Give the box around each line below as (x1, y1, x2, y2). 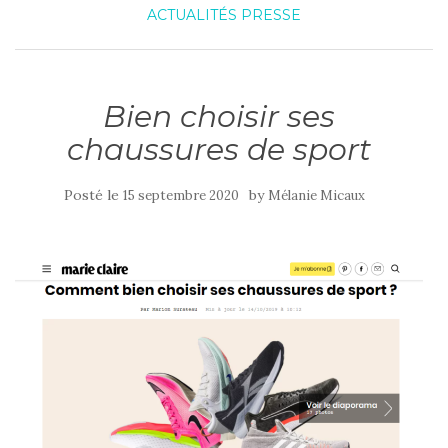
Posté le (63, 186, 123, 204)
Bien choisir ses (103, 98, 335, 135)
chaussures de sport (67, 131, 371, 168)
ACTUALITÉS (147, 6, 237, 24)
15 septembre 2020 (122, 187, 239, 204)
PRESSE (241, 6, 301, 24)
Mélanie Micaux (267, 187, 365, 204)
